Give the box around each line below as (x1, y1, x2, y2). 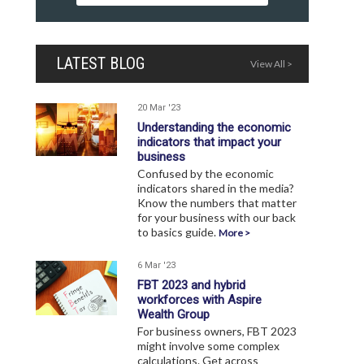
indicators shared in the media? (137, 181, 294, 196)
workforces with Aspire (137, 292, 262, 308)
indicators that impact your (137, 135, 281, 150)
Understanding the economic (137, 120, 291, 136)
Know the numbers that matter (137, 196, 297, 210)
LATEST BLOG (56, 54, 145, 74)
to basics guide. (137, 225, 219, 240)
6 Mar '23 (137, 260, 175, 271)
